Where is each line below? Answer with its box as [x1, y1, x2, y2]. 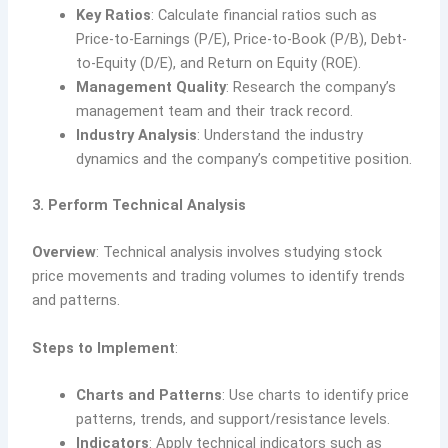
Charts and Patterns [76, 385, 223, 404]
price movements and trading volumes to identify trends [32, 267, 406, 286]
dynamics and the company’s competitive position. [76, 150, 413, 169]
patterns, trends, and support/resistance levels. [76, 409, 391, 428]
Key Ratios [76, 6, 152, 25]
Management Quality [76, 78, 227, 97]
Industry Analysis [76, 126, 198, 145]
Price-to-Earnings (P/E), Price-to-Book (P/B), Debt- [76, 30, 408, 49]
